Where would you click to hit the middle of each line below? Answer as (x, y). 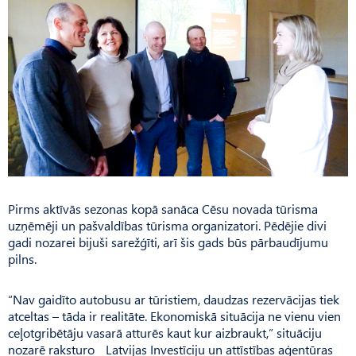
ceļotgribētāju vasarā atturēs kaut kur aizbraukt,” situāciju (165, 332)
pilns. (22, 258)
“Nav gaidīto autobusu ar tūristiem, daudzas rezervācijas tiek (174, 299)
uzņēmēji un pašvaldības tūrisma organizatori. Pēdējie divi (167, 225)
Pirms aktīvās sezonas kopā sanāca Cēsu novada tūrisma (163, 208)
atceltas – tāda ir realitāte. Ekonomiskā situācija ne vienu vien (174, 315)
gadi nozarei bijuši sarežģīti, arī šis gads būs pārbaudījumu (168, 242)
